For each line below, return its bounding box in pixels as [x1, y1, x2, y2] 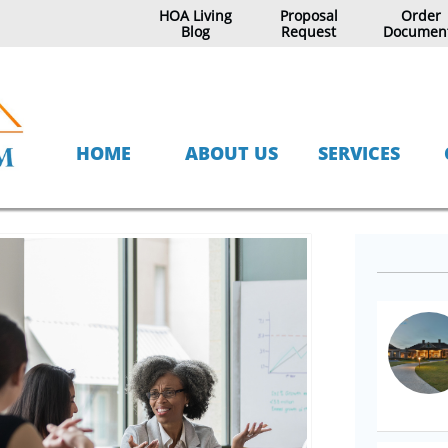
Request [281, 21, 336, 41]
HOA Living [159, 5, 232, 25]
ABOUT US [184, 140, 278, 165]
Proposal [279, 5, 338, 25]
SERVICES [318, 140, 400, 165]
